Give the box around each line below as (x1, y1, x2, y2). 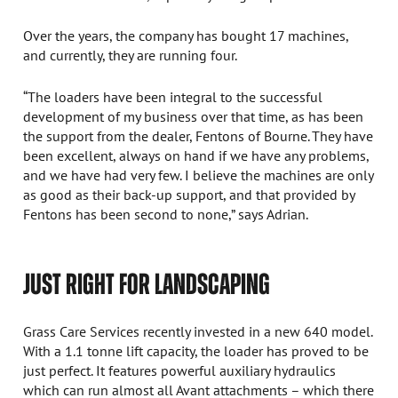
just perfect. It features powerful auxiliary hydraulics (23, 360, 337, 379)
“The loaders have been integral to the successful (23, 86, 323, 106)
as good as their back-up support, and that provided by (23, 184, 355, 203)
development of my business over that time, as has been (23, 106, 364, 125)
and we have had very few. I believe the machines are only (23, 164, 374, 184)
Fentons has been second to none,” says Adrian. (23, 203, 309, 223)
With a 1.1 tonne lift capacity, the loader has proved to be (23, 340, 370, 360)
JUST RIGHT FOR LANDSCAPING (23, 267, 271, 300)
